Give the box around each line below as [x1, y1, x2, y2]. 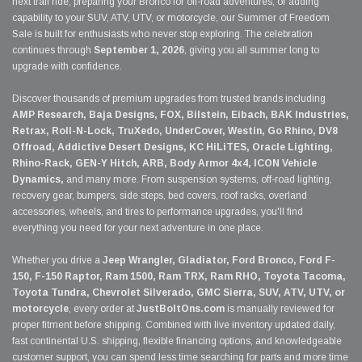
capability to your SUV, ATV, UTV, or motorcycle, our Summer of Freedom [12, 12, 330, 24]
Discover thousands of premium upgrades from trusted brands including [12, 93, 326, 105]
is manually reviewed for [225, 303, 335, 315]
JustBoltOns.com [137, 303, 225, 315]
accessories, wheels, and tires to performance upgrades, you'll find [12, 206, 303, 218]
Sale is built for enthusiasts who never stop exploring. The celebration [12, 28, 313, 40]
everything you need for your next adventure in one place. [12, 222, 263, 234]
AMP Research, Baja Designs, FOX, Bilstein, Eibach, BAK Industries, [12, 109, 349, 121]
